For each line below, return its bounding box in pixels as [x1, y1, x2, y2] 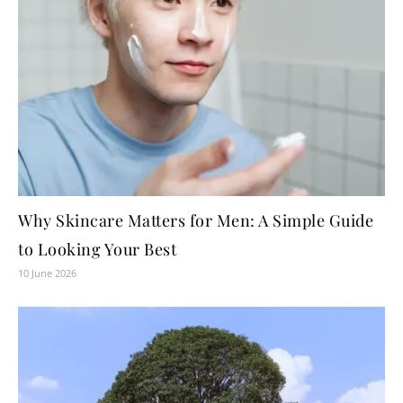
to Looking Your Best [18, 237, 176, 260]
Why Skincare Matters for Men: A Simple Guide [18, 209, 373, 231]
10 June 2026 [18, 265, 76, 280]
